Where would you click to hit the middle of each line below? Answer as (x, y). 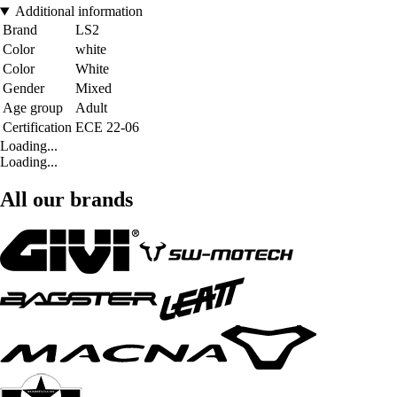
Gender (23, 89)
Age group (33, 108)
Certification (37, 128)
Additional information (78, 12)
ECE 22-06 (107, 128)
